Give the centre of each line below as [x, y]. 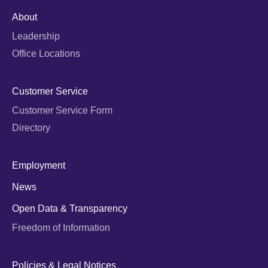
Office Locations [46, 54]
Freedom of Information [61, 228]
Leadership [36, 36]
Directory [31, 128]
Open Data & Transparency [70, 209]
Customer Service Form [62, 111]
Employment [39, 166]
